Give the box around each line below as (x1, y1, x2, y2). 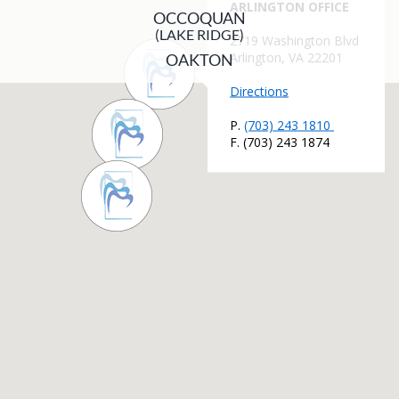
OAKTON (166, 49, 233, 69)
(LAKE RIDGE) (155, 25, 244, 43)
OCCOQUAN (153, 7, 246, 28)
